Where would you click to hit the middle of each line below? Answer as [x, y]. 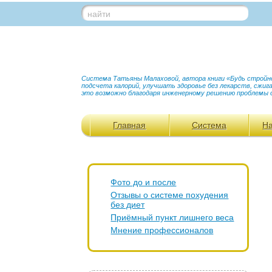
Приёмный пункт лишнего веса [172, 217]
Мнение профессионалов [162, 230]
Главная [130, 125]
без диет [128, 205]
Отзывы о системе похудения [170, 195]
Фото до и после [144, 182]
